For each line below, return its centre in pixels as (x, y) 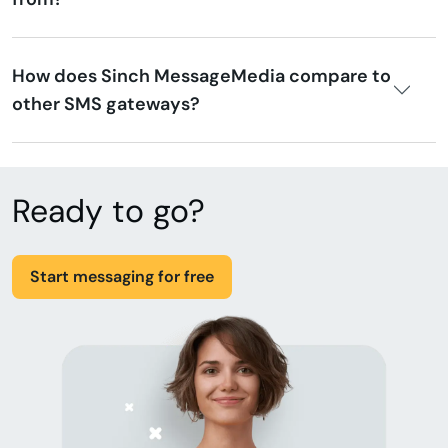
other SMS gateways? (106, 103)
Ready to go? (108, 210)
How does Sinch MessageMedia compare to (201, 75)
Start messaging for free (122, 276)
